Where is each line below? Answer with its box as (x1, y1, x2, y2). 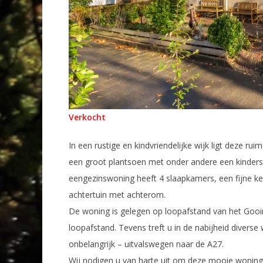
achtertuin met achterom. (69, 188, 166, 200)
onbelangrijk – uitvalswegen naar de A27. (69, 238, 224, 249)
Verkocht (69, 111, 106, 123)
